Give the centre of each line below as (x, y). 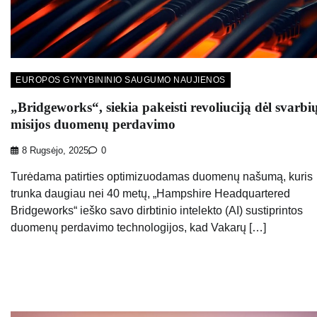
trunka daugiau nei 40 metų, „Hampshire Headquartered (150, 193)
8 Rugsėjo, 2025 (55, 150)
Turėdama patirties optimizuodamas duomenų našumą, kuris (162, 176)
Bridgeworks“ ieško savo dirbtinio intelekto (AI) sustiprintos (157, 210)
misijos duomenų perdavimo (93, 125)
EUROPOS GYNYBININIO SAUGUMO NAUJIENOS (121, 80)
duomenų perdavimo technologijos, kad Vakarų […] (138, 227)
